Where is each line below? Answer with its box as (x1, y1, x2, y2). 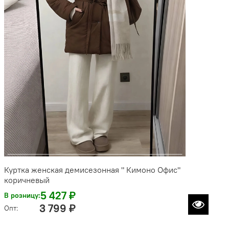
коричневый (4, 175, 50, 186)
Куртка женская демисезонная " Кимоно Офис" (4, 165, 180, 175)
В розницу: (4, 191, 40, 200)
